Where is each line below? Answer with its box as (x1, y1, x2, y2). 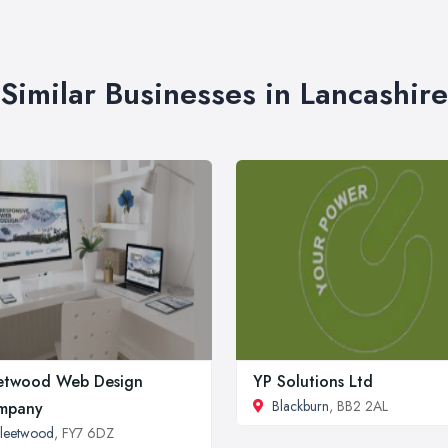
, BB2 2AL (329, 396, 388, 417)
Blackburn (272, 396, 329, 417)
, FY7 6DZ (54, 423, 114, 444)
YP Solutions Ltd (253, 370, 373, 394)
